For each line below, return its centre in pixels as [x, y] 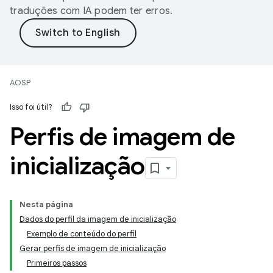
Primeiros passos [57, 263]
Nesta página [46, 204]
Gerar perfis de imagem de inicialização [93, 248]
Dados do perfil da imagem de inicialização [98, 219]
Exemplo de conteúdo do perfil [82, 234]
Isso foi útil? [31, 107]
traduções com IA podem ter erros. [91, 11]
